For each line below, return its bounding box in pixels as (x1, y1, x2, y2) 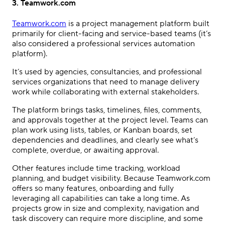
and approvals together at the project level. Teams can (12, 115, 208, 126)
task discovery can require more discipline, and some (12, 213, 203, 224)
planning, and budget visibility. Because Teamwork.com (12, 173, 210, 184)
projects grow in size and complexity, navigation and (12, 203, 199, 214)
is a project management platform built (66, 19, 209, 29)
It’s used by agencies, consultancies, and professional (12, 67, 202, 77)
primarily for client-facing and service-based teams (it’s (12, 29, 211, 39)
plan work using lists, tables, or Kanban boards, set (12, 125, 192, 136)
